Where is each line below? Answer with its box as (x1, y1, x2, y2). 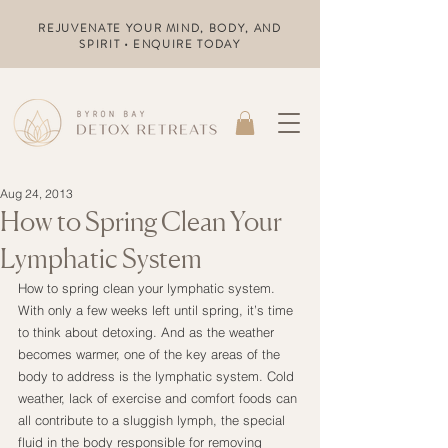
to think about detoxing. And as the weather (18, 323, 278, 340)
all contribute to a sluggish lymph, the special (18, 411, 289, 428)
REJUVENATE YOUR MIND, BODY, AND (38, 20, 282, 36)
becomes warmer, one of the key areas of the (18, 345, 284, 362)
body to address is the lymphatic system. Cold (18, 367, 298, 384)
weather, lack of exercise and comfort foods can (18, 389, 301, 406)
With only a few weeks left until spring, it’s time (18, 301, 297, 318)
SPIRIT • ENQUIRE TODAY (79, 36, 241, 52)
